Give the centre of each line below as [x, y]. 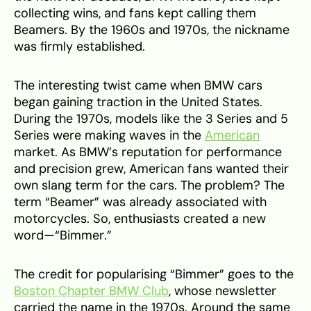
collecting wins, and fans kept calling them [135, 14]
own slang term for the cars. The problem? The [149, 186]
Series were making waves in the [109, 136]
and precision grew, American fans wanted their [151, 169]
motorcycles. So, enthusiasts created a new [140, 219]
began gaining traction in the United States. [138, 102]
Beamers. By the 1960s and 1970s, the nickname [152, 30]
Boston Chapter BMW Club [91, 291]
